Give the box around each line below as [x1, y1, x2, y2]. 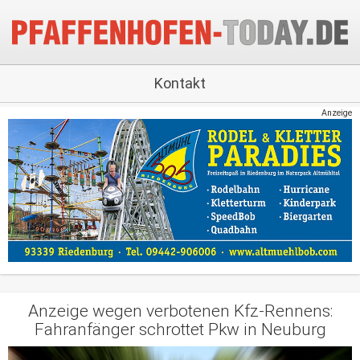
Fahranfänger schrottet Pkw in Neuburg [34, 320, 326, 340]
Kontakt [154, 75, 206, 92]
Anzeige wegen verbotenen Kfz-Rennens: [27, 301, 333, 321]
